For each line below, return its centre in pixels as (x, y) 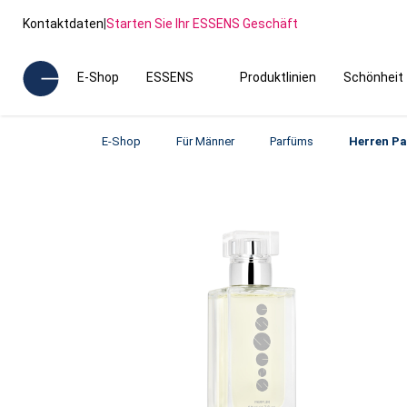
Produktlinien (278, 77)
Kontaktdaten (63, 23)
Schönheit (373, 77)
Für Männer (205, 141)
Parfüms (292, 141)
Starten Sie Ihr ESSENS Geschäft (202, 23)
